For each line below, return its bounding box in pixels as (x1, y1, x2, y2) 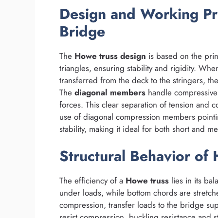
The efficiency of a (59, 175, 126, 187)
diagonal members (74, 86, 145, 98)
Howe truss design (74, 50, 146, 62)
